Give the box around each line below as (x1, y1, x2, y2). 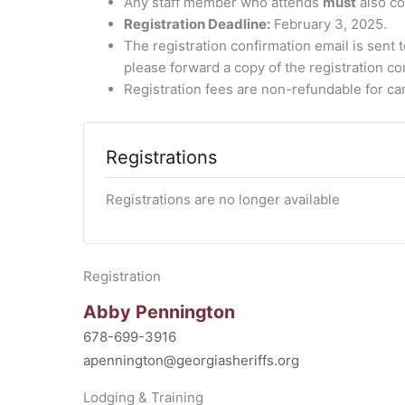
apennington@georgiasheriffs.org (83, 351, 299, 369)
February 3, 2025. (270, 14, 387, 33)
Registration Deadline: (124, 14, 270, 33)
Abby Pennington (83, 300, 235, 323)
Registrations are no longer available (106, 190, 340, 208)
